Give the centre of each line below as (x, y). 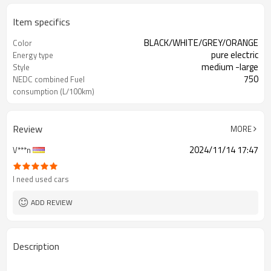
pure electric (235, 55)
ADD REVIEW (52, 202)
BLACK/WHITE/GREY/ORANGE (201, 43)
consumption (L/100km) (54, 91)
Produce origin (38, 103)
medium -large (230, 67)
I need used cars (41, 179)
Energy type (33, 55)
